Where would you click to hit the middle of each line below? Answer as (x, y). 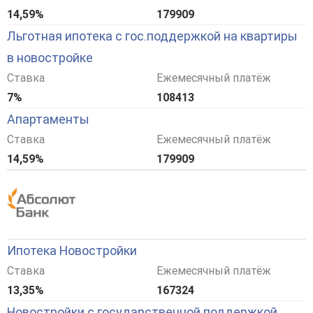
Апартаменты (48, 119)
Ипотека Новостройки (72, 251)
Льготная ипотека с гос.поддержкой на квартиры (152, 36)
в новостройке (50, 58)
